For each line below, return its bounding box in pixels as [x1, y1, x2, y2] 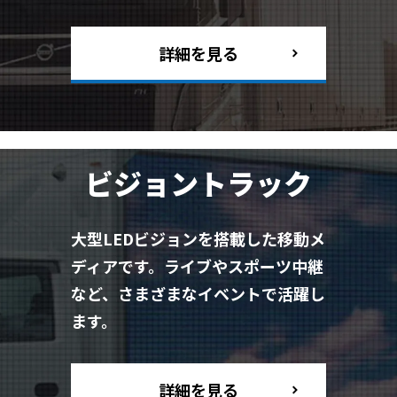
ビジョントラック [85, 161, 312, 203]
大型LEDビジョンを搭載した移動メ [71, 226, 325, 250]
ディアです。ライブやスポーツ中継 [71, 253, 323, 277]
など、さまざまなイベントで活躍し [71, 281, 325, 305]
